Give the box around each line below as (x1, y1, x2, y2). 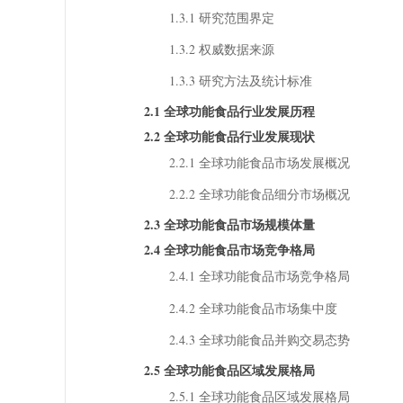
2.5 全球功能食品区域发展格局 (143, 361, 315, 380)
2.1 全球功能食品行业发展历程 (143, 102, 315, 121)
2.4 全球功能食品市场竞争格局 (143, 240, 315, 260)
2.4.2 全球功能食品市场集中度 (168, 299, 337, 317)
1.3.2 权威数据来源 (168, 40, 274, 58)
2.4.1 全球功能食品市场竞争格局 (168, 267, 350, 285)
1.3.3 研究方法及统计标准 (168, 71, 312, 89)
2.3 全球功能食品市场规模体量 (143, 215, 315, 235)
